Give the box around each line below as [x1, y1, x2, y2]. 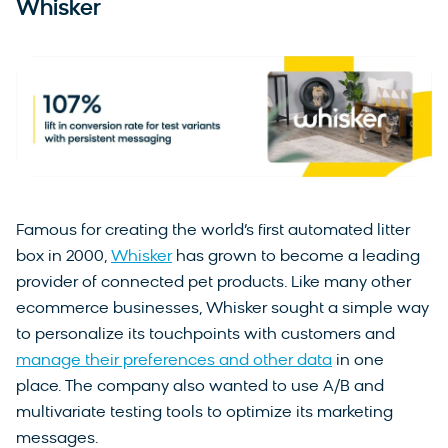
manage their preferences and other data [16, 353, 332, 369]
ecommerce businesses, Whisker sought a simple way [16, 301, 429, 317]
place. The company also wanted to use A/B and [16, 379, 384, 395]
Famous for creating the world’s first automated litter [16, 223, 410, 239]
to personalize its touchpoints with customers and [16, 327, 395, 343]
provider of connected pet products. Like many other [16, 275, 411, 291]
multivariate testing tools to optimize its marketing [16, 405, 393, 421]
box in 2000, [16, 249, 111, 265]
